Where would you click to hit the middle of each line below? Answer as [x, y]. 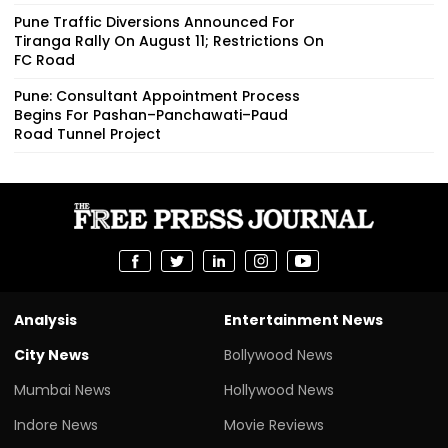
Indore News [56, 424]
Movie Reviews [274, 424]
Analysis [45, 319]
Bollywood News [278, 354]
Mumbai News [62, 389]
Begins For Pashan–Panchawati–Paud [151, 114]
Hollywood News [279, 389]
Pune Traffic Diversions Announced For [154, 21]
